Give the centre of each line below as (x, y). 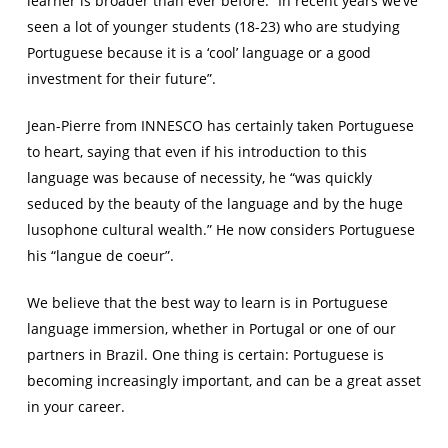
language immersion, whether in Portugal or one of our (211, 328)
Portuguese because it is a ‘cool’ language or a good (198, 52)
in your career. (75, 406)
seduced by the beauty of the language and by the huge (214, 203)
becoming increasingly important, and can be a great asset (223, 380)
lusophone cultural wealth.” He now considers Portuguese (220, 229)
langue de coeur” (112, 255)
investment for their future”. (121, 78)
